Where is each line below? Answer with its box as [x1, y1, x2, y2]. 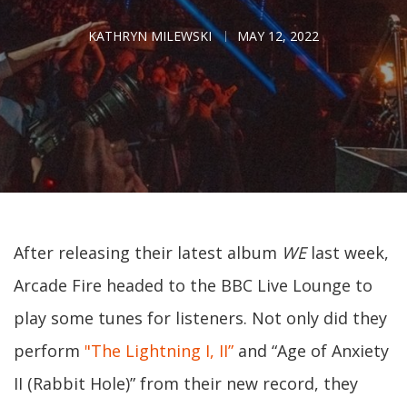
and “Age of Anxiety [233, 340, 389, 362]
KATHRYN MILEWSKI [88, 27, 212, 45]
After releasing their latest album [14, 242, 282, 263]
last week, [306, 242, 389, 263]
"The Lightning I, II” [84, 340, 233, 362]
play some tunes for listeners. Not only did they [14, 307, 387, 329]
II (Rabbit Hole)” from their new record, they [14, 372, 358, 394]
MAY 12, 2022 [237, 27, 319, 45]
